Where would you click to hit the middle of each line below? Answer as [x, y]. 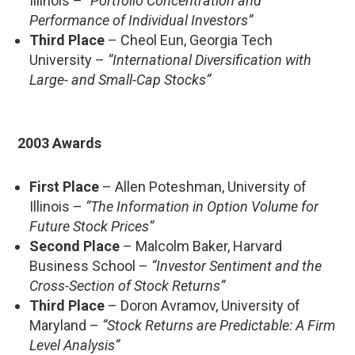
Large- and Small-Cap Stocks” [120, 79]
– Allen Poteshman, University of [203, 186]
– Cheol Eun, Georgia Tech [189, 40]
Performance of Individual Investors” [141, 20]
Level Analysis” [74, 345]
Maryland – [66, 325]
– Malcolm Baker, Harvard [201, 246]
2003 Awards [59, 143]
